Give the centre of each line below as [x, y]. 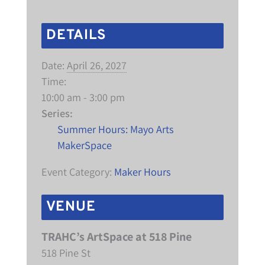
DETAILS [76, 35]
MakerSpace [85, 145]
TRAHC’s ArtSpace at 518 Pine [116, 236]
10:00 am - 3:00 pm [83, 97]
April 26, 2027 [96, 65]
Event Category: [76, 171]
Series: [57, 113]
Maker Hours [142, 171]
